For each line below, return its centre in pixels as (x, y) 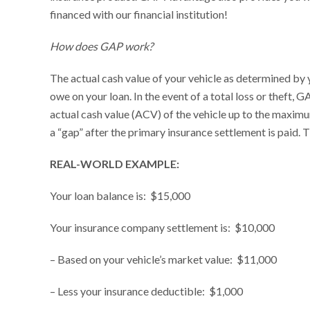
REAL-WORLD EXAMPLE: (115, 164)
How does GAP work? (101, 46)
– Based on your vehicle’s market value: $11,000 (163, 259)
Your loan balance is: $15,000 (120, 195)
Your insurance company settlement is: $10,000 (162, 227)
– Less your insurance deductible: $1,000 (146, 291)
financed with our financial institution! (139, 14)
